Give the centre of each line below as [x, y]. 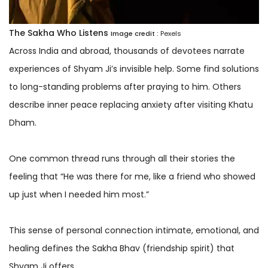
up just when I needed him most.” [79, 194]
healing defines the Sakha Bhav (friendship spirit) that [122, 248]
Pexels [171, 33]
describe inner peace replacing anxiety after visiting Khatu [131, 104]
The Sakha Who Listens [59, 33]
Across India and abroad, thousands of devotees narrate [127, 51]
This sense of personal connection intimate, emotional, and [134, 230]
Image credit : [135, 33]
